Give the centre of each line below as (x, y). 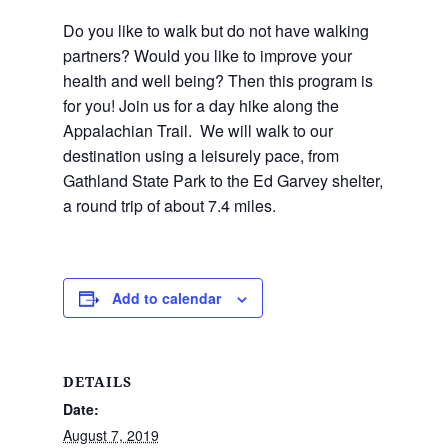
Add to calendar (166, 298)
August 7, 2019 (110, 435)
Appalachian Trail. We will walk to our (197, 130)
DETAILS (97, 382)
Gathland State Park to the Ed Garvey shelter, (222, 180)
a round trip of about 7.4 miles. (169, 205)
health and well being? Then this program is (217, 80)
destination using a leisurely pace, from (200, 155)
